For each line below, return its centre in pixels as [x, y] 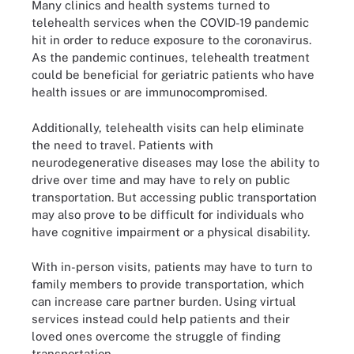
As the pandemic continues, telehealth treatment [171, 57]
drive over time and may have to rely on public [161, 179]
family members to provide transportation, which [168, 284]
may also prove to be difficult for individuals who [168, 214]
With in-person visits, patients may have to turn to [172, 267]
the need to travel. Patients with [122, 145]
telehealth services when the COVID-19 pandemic [170, 23]
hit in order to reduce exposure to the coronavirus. [171, 40]
